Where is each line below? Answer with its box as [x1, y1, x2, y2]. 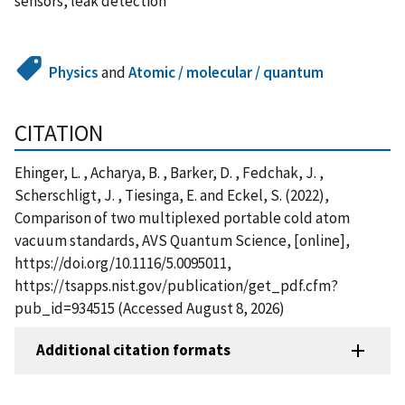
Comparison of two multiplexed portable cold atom [14, 207, 350, 228]
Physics [49, 61, 99, 82]
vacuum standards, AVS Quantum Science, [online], [14, 230, 350, 250]
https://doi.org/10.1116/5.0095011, [14, 252, 231, 273]
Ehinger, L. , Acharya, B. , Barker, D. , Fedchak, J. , [14, 162, 324, 183]
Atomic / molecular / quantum [128, 61, 325, 82]
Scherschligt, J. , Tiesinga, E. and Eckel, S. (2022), [14, 184, 329, 205]
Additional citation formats [36, 340, 231, 361]
